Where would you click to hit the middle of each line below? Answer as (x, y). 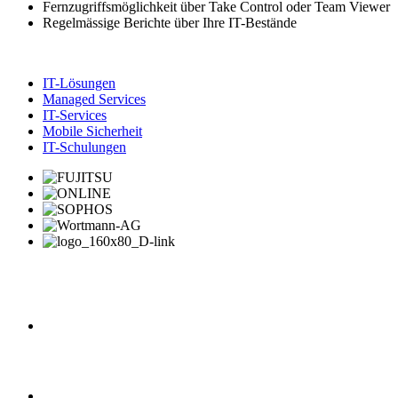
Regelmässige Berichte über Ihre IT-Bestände (170, 22)
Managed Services (94, 99)
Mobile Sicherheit (92, 131)
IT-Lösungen (79, 83)
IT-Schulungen (84, 147)
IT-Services (75, 115)
